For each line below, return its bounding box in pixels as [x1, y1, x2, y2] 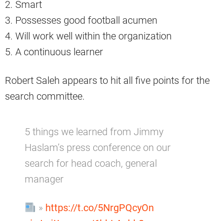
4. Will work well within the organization [5, 30, 172, 42]
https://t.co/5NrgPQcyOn [45, 202, 154, 214]
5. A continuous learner [5, 46, 103, 58]
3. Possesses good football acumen [5, 14, 157, 27]
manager [25, 173, 64, 185]
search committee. [5, 90, 85, 103]
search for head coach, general [25, 157, 157, 170]
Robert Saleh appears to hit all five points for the [5, 74, 210, 87]
